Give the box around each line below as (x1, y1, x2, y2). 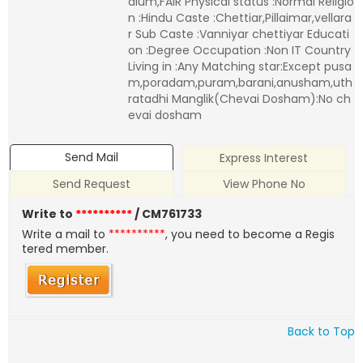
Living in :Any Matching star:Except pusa (128, 58, 352, 75)
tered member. (22, 241, 109, 258)
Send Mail (65, 149, 119, 166)
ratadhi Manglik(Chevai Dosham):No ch (128, 91, 351, 107)
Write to (22, 206, 76, 223)
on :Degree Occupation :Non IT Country (128, 42, 351, 58)
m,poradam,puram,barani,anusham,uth (128, 75, 352, 91)
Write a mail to (22, 226, 109, 243)
